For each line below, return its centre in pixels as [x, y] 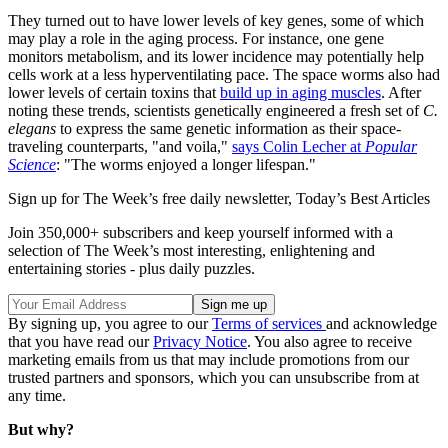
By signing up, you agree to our [110, 323]
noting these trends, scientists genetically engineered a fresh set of [215, 110]
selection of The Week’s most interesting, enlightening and [191, 250]
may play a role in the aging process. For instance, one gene [196, 38]
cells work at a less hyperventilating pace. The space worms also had [224, 74]
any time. [37, 395]
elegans [32, 128]
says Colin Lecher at [298, 146]
